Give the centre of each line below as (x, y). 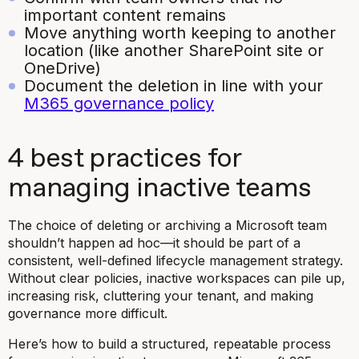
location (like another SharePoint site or (174, 50)
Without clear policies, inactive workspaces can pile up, (177, 278)
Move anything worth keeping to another (180, 32)
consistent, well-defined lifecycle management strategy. (175, 260)
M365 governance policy (119, 103)
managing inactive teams (160, 188)
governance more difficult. (88, 313)
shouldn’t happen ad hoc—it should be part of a (154, 242)
